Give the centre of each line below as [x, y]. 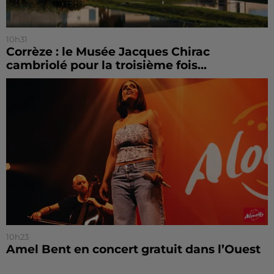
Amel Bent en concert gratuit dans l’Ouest [133, 250]
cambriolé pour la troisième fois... [106, 65]
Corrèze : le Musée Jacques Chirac [108, 51]
